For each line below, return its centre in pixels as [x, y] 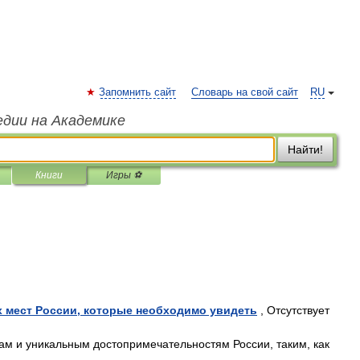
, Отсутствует [293, 310]
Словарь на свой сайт [245, 92]
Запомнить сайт [137, 92]
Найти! [305, 149]
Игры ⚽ [124, 175]
